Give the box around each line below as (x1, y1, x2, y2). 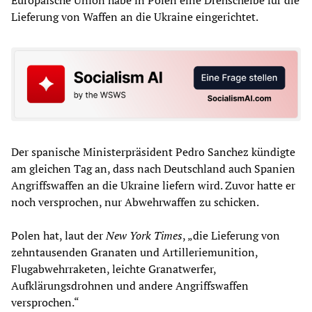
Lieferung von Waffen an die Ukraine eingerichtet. (11, 9, 258, 25)
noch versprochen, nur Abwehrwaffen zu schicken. (11, 194, 259, 210)
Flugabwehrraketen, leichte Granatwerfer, (11, 260, 216, 276)
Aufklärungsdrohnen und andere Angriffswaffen (11, 277, 249, 293)
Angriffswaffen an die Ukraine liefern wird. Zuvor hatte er (11, 177, 295, 193)
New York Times (106, 227, 182, 243)
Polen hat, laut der (11, 227, 106, 243)
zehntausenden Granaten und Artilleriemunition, (11, 244, 258, 260)
